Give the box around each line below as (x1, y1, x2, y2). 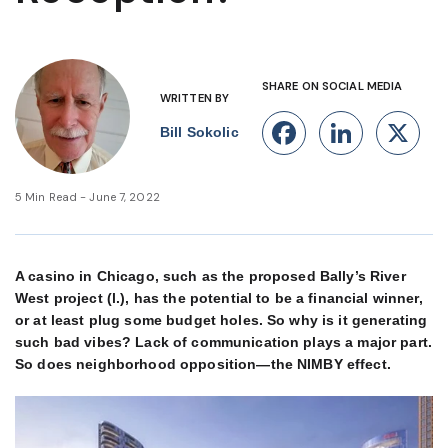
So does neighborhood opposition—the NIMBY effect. (15, 356, 391, 372)
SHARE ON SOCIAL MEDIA (262, 79, 403, 94)
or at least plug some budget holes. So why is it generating (15, 312, 428, 328)
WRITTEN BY (160, 90, 230, 105)
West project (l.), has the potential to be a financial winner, (15, 290, 423, 306)
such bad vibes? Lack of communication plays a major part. (15, 334, 433, 350)
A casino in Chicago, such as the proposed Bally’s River (15, 268, 406, 284)
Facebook (300, 114, 445, 151)
